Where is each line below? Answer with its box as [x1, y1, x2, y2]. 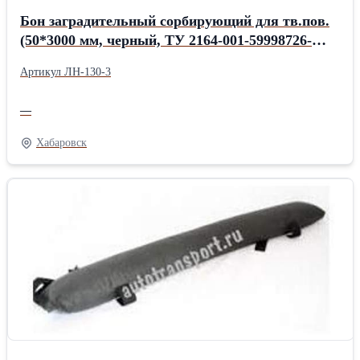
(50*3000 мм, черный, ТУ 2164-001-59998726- [20, 32, 312, 48]
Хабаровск [36, 137, 87, 149]
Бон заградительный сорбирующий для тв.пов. [20, 13, 329, 29]
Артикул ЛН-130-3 [20, 66, 111, 78]
